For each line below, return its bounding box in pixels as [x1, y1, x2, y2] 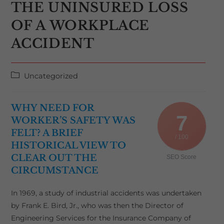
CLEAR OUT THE [10, 152, 97, 163]
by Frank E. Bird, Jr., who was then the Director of [10, 201, 183, 210]
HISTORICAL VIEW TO [10, 140, 126, 151]
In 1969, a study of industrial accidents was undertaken [10, 188, 201, 197]
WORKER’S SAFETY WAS [10, 115, 135, 126]
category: [10, 81, 43, 90]
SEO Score [166, 153, 197, 160]
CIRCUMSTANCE [10, 165, 98, 176]
